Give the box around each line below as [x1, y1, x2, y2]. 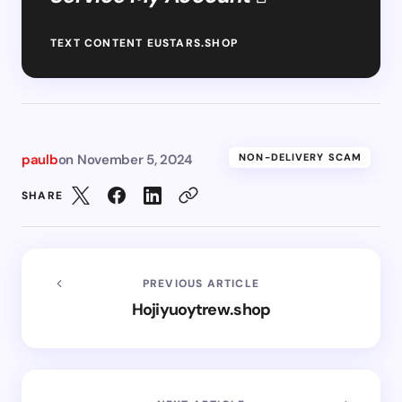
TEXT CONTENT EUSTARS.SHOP [50, 35, 238, 50]
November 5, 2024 [76, 150, 194, 169]
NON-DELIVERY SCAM [239, 150, 362, 163]
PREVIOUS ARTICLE [142, 275, 260, 291]
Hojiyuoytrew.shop [131, 298, 271, 320]
